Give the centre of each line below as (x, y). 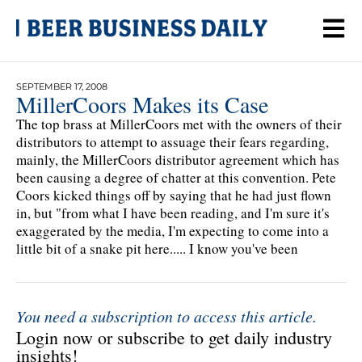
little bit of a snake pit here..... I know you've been (157, 248)
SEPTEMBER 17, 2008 (62, 86)
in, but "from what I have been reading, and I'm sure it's (173, 213)
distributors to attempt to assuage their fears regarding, (173, 141)
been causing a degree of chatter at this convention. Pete (176, 177)
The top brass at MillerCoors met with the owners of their (179, 124)
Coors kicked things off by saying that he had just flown (174, 195)
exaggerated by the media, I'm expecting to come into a (173, 230)
